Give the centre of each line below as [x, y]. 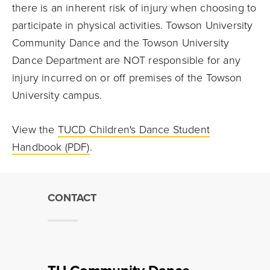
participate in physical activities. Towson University [133, 25]
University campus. [57, 95]
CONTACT [72, 198]
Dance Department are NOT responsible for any [126, 60]
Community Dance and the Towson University [121, 43]
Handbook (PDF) [51, 147]
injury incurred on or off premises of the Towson [127, 78]
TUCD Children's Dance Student [133, 130]
